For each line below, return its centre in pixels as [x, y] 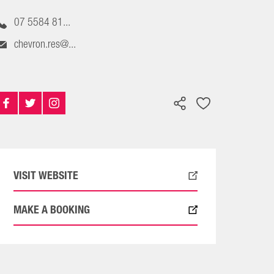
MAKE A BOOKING [51, 209]
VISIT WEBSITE [46, 175]
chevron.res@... [45, 44]
